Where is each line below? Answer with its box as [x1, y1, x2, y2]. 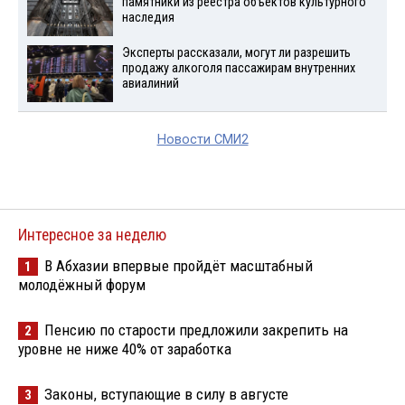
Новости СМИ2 [156, 132, 249, 147]
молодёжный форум [18, 276, 146, 294]
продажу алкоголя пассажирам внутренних [121, 61, 355, 77]
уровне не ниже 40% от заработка [18, 340, 231, 358]
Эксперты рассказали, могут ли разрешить [121, 45, 351, 61]
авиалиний [121, 76, 179, 92]
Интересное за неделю [18, 226, 166, 244]
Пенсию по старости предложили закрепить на [44, 321, 348, 339]
